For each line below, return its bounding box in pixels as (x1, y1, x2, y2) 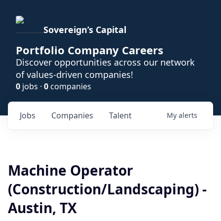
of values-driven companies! (16, 69, 133, 80)
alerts (179, 110, 197, 120)
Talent (109, 110, 132, 121)
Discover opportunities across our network (16, 56, 195, 68)
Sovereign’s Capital (43, 24, 126, 36)
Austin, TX (8, 198, 77, 217)
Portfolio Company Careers (16, 42, 163, 57)
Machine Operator (8, 161, 133, 180)
